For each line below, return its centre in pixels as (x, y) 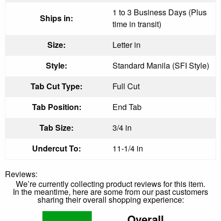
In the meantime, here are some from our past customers (110, 191)
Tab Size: (56, 127)
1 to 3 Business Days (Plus (160, 12)
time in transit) (137, 24)
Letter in (127, 44)
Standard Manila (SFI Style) (161, 65)
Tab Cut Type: (56, 86)
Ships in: (56, 18)
